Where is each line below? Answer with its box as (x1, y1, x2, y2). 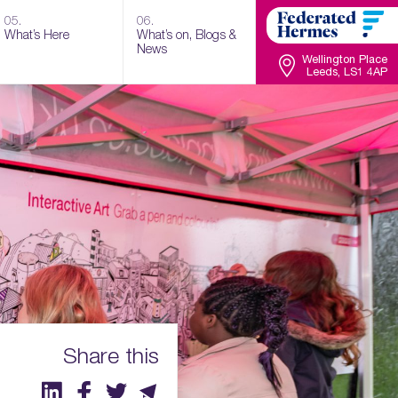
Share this (62, 342, 159, 369)
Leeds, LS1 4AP (306, 65, 387, 78)
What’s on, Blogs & (137, 27, 236, 42)
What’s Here (4, 27, 69, 42)
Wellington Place (302, 52, 387, 66)
